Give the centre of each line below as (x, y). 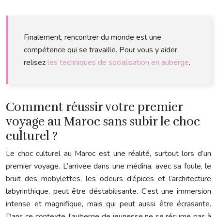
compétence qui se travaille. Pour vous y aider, (101, 50)
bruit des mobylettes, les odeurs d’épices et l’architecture (108, 179)
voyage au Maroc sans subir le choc (103, 122)
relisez (36, 63)
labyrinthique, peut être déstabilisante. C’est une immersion (108, 192)
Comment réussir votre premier (94, 107)
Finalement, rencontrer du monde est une (93, 38)
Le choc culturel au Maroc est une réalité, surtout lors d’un (108, 154)
